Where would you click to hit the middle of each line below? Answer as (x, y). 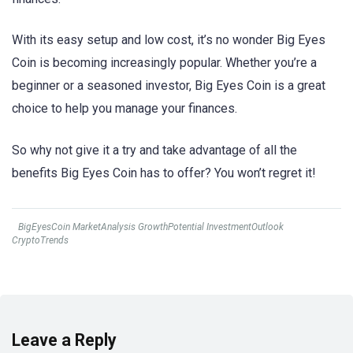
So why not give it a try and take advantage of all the (154, 150)
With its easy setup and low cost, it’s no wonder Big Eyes (169, 40)
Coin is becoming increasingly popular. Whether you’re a (164, 63)
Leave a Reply (64, 340)
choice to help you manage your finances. (124, 109)
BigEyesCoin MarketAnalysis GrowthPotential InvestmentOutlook (151, 227)
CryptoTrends (40, 240)
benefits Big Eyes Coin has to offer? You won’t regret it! (164, 173)
